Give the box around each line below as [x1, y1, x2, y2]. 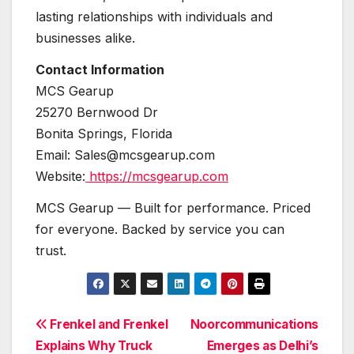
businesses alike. [36, 30, 135, 47]
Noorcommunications [190, 316, 318, 332]
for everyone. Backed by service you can [36, 220, 284, 237]
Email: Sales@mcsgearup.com [36, 147, 215, 164]
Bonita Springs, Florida [36, 126, 172, 142]
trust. [36, 242, 66, 258]
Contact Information [36, 62, 164, 78]
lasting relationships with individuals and [36, 9, 273, 25]
